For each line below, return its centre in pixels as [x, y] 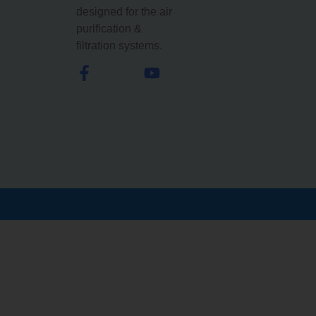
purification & [109, 29]
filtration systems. [119, 46]
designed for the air [124, 12]
